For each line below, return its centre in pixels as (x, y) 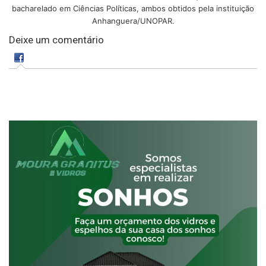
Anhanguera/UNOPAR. (133, 20)
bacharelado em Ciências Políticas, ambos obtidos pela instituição (133, 8)
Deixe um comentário (56, 39)
